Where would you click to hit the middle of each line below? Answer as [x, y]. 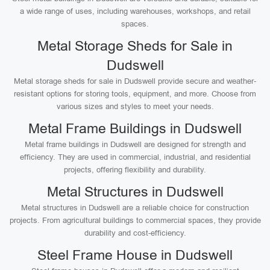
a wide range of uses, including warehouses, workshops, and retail [135, 11]
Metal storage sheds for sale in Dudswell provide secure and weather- [135, 81]
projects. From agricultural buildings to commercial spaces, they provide [135, 220]
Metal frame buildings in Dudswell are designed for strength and [135, 144]
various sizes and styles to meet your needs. [135, 106]
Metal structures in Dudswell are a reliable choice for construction [135, 208]
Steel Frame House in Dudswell [135, 255]
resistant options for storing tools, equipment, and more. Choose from [135, 94]
